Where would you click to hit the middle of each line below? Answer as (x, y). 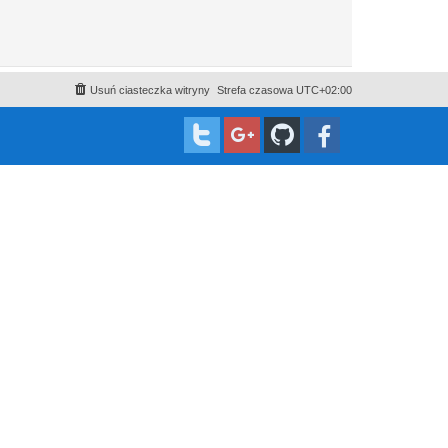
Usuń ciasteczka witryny (150, 90)
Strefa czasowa (256, 90)
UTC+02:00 (324, 90)
